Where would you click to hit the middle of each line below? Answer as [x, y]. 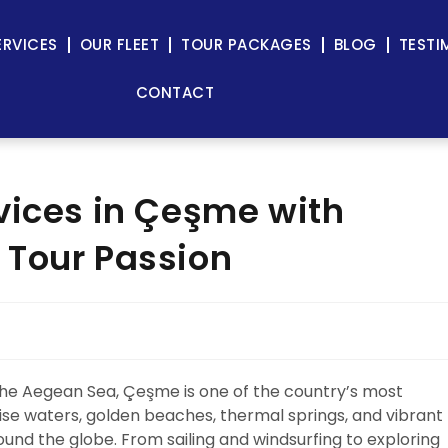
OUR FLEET [119, 44]
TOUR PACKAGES [246, 44]
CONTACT [175, 92]
